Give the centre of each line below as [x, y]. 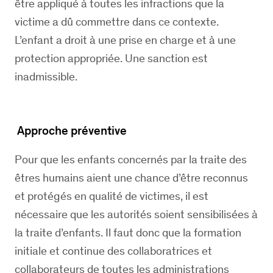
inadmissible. [46, 76]
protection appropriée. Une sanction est [111, 58]
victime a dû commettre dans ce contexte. [117, 22]
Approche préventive [71, 130]
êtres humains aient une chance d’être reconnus [131, 178]
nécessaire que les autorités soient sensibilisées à [136, 214]
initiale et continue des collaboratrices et [113, 251]
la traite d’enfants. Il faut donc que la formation [128, 232]
